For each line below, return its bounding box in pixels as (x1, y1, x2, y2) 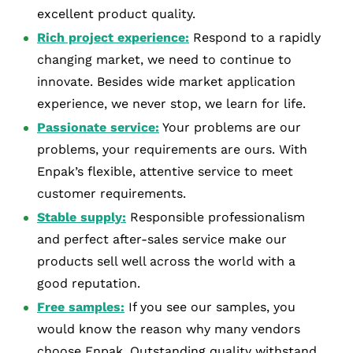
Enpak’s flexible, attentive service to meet (37, 163, 293, 179)
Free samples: (37, 299, 124, 314)
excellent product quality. (37, 6, 195, 21)
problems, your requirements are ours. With (37, 141, 307, 157)
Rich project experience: (37, 29, 189, 45)
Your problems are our (159, 119, 301, 135)
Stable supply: (37, 209, 126, 225)
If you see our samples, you (124, 299, 295, 314)
